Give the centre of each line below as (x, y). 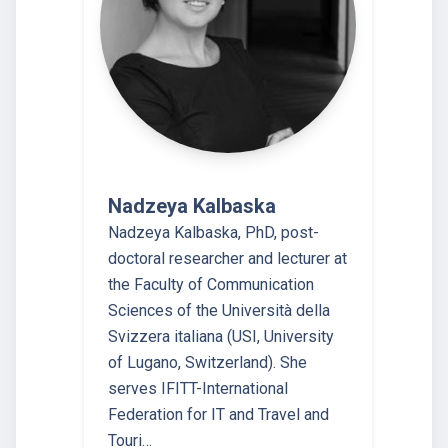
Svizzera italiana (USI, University (221, 337)
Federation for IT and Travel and (218, 415)
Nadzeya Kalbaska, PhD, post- (213, 233)
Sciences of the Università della (219, 311)
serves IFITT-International (198, 389)
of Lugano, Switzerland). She (207, 363)
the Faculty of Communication (211, 285)
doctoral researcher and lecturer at (227, 259)
